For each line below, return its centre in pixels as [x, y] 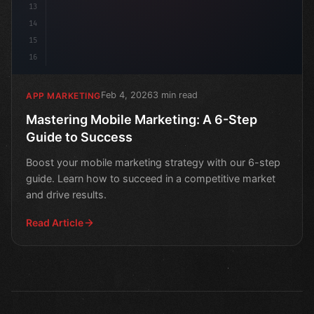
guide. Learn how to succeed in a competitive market [151, 179]
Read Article [55, 223]
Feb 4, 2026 [127, 95]
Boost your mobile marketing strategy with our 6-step [153, 163]
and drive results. [66, 195]
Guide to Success [79, 137]
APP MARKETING [63, 95]
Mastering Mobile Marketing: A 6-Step [142, 120]
